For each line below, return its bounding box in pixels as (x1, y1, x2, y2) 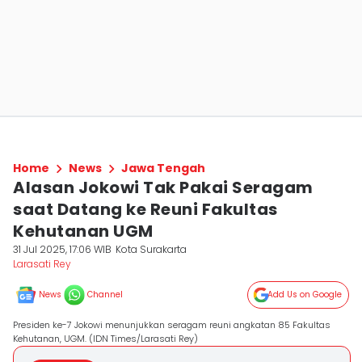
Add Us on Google (267, 288, 342, 301)
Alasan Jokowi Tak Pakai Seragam (13, 176, 314, 199)
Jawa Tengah (121, 160, 205, 176)
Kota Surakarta (116, 242, 187, 256)
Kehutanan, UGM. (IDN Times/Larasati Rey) (13, 332, 198, 345)
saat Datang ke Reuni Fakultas (13, 198, 278, 221)
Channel (87, 288, 123, 301)
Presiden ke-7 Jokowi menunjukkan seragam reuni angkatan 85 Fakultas (13, 318, 330, 331)
